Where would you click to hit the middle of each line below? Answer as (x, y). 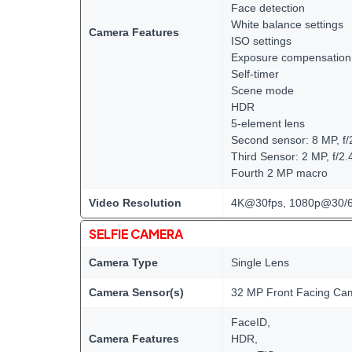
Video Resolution (135, 203)
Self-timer (255, 74)
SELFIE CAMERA (136, 234)
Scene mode (262, 90)
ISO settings (261, 41)
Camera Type (123, 262)
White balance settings (287, 24)
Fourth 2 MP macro (279, 173)
